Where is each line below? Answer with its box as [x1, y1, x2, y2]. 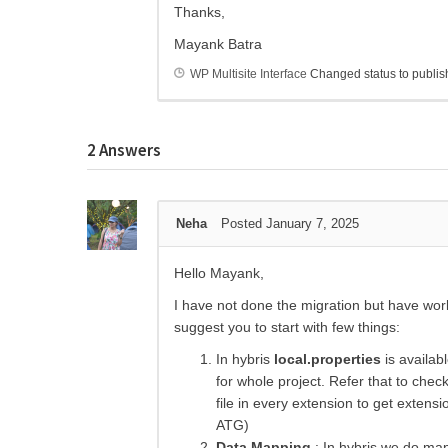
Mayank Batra [174, 36, 262, 53]
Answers [96, 139, 161, 162]
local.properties [274, 351, 381, 368]
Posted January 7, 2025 [221, 216, 359, 232]
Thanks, [174, 4, 225, 21]
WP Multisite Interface [190, 67, 307, 82]
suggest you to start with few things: [174, 319, 400, 336]
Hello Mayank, [174, 265, 264, 282]
